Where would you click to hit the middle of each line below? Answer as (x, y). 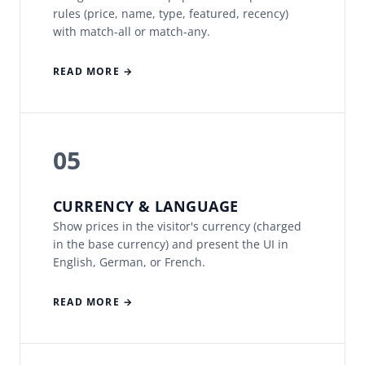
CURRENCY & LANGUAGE (146, 207)
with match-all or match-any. (132, 32)
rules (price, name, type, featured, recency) (171, 14)
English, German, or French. (129, 262)
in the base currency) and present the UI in (171, 244)
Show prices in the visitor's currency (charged (177, 226)
